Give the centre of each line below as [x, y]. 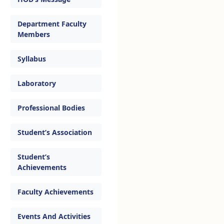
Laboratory [37, 83]
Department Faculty [52, 24]
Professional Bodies [51, 108]
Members [34, 34]
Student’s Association [55, 132]
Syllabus [32, 59]
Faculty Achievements [55, 192]
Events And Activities [54, 216]
